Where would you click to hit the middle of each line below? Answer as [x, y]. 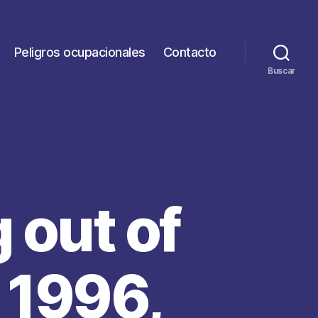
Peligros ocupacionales [79, 52]
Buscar [281, 71]
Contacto [190, 52]
